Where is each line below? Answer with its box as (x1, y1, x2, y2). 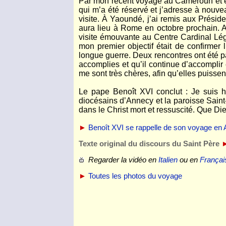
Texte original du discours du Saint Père (79, 140, 219, 148)
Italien (156, 156, 178, 164)
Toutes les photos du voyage (88, 172, 182, 180)
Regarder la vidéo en (84, 156, 156, 164)
